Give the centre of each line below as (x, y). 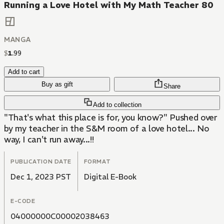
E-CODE (23, 201)
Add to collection (117, 105)
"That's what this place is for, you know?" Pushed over (110, 118)
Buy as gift (57, 84)
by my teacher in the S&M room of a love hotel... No (107, 129)
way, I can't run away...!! (49, 140)
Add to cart (24, 72)
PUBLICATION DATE (41, 162)
